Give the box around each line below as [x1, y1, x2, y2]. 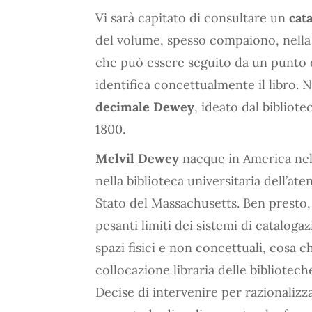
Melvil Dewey [95, 150, 179, 166]
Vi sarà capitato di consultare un [95, 9, 289, 26]
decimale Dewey [95, 98, 194, 115]
